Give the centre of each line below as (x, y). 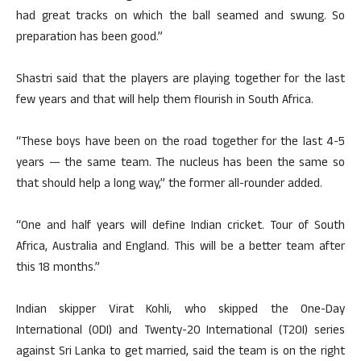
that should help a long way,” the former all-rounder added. (169, 185)
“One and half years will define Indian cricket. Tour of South (180, 227)
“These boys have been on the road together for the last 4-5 (180, 143)
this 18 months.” (58, 269)
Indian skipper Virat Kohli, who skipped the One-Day (180, 311)
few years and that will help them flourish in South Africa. (165, 101)
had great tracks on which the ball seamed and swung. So (180, 17)
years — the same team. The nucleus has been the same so (180, 164)
